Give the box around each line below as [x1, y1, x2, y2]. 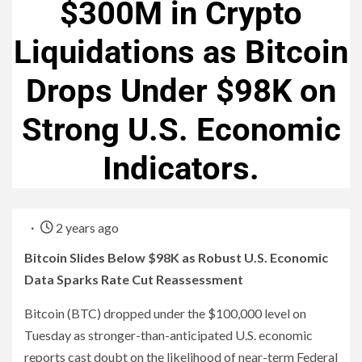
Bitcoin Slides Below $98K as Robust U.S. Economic [24, 250, 328, 266]
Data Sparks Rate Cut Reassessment [24, 271, 243, 288]
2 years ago [53, 220, 119, 236]
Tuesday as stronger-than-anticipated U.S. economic [24, 327, 313, 343]
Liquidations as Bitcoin [14, 33, 348, 72]
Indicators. [103, 149, 259, 188]
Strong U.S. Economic [21, 111, 341, 149]
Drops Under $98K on [26, 72, 336, 111]
